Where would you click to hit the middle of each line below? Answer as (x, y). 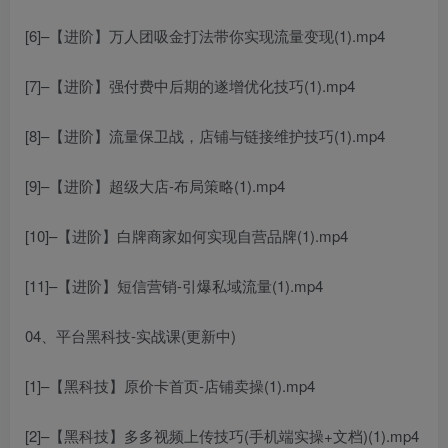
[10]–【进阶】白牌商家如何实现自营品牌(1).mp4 (186, 235)
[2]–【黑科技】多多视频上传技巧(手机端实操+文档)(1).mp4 (222, 435)
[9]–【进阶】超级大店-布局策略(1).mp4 (155, 185)
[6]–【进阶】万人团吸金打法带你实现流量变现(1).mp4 (205, 35)
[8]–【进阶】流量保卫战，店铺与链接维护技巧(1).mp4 (205, 135)
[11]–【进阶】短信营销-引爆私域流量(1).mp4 (174, 285)
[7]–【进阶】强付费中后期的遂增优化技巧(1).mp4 (190, 85)
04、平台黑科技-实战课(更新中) (130, 335)
